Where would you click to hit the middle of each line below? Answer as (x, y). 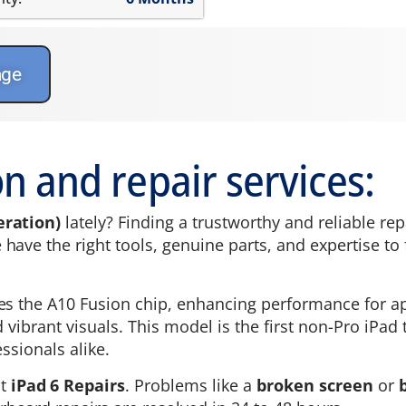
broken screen (315, 385)
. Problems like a (191, 385)
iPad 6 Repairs (68, 385)
